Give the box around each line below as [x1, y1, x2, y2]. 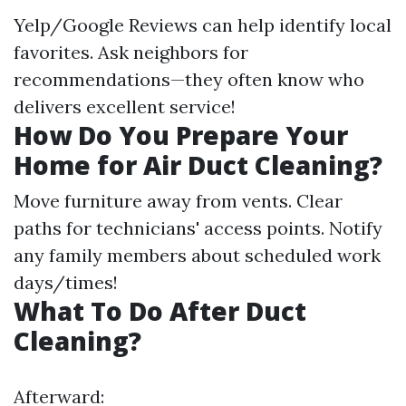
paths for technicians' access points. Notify [14, 217, 382, 240]
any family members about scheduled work [14, 244, 381, 267]
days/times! [14, 271, 118, 295]
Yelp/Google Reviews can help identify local [14, 14, 391, 37]
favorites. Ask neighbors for [14, 41, 248, 64]
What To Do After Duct [14, 294, 306, 329]
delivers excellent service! [14, 95, 236, 119]
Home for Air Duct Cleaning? [14, 148, 382, 183]
